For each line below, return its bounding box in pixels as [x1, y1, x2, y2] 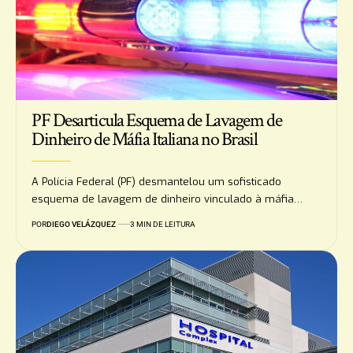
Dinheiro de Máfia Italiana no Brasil [32, 127, 258, 152]
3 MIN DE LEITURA [129, 220, 195, 229]
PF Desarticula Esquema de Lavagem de [32, 108, 282, 133]
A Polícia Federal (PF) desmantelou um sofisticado [32, 175, 281, 189]
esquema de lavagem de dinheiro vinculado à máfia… [32, 192, 303, 206]
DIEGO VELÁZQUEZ [46, 220, 116, 229]
